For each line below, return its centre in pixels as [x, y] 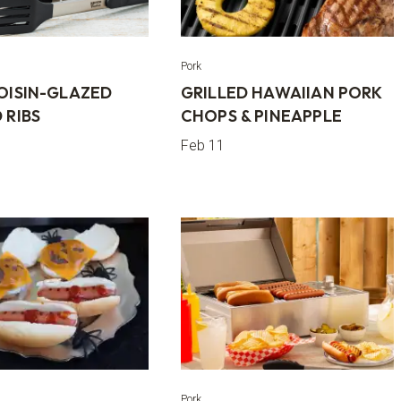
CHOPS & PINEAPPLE [261, 116]
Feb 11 [202, 145]
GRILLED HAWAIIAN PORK [281, 93]
